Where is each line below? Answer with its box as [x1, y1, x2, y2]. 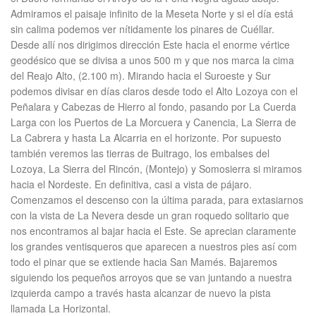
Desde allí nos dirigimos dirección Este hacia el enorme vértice [11, 37, 290, 51]
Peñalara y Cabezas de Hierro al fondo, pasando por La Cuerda [11, 99, 296, 114]
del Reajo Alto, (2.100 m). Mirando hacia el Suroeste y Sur [11, 68, 271, 83]
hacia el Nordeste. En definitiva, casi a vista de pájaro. [11, 177, 252, 191]
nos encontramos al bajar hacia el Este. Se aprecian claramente [11, 224, 296, 238]
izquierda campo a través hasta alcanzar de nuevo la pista [11, 286, 271, 300]
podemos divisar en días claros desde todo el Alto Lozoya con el [11, 84, 298, 98]
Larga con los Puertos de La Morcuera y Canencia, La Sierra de [11, 115, 296, 129]
